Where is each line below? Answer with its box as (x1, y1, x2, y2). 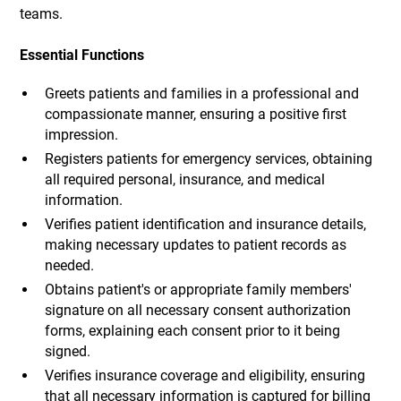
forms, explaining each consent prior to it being (44, 321, 340, 339)
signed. (44, 342, 90, 360)
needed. (44, 256, 94, 274)
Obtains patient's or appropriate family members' (44, 280, 352, 298)
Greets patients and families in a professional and (44, 85, 359, 103)
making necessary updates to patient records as (44, 235, 346, 253)
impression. (44, 126, 118, 144)
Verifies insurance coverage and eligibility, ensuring (44, 366, 365, 384)
